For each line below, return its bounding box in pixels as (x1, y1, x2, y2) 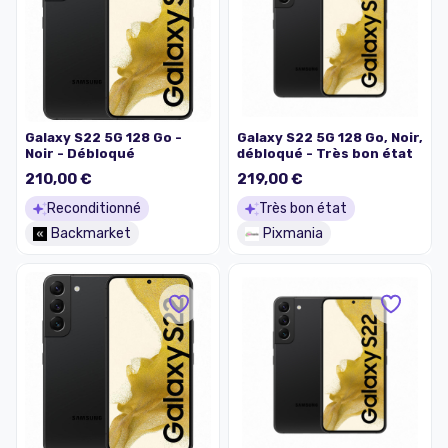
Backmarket (51, 225, 131, 243)
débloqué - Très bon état (237, 146, 413, 162)
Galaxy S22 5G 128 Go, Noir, (237, 130, 423, 146)
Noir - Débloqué (25, 146, 135, 162)
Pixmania (263, 225, 323, 243)
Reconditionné (47, 200, 141, 218)
